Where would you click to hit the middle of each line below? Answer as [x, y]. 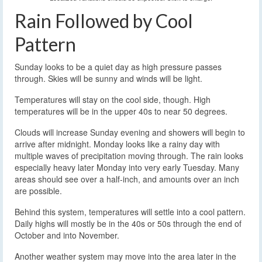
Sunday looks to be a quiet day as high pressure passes [118, 67]
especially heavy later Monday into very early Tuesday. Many [127, 168]
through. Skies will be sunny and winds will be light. [108, 79]
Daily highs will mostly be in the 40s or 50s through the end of [128, 224]
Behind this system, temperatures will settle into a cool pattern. [130, 212]
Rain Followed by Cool [104, 21]
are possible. [38, 191]
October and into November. [67, 235]
